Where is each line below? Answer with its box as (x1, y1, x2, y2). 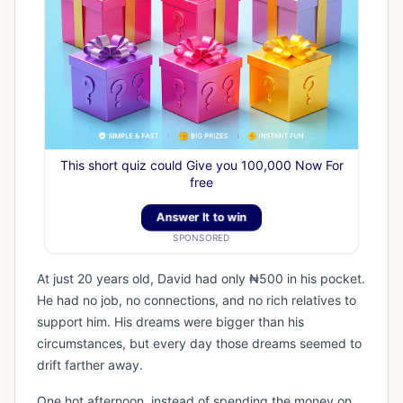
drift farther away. (37, 357, 143, 372)
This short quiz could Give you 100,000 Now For (59, 157, 344, 173)
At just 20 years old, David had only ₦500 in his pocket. (37, 271, 365, 286)
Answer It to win (158, 210, 245, 225)
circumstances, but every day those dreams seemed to (37, 336, 362, 351)
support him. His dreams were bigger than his (37, 314, 304, 329)
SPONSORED (173, 232, 230, 243)
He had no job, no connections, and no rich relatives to (37, 292, 356, 308)
